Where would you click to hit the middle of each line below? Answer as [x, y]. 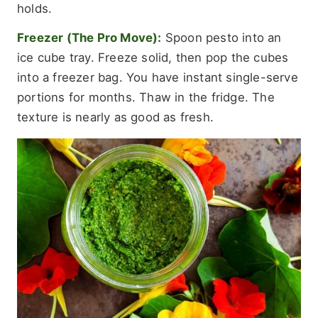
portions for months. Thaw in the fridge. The [146, 98]
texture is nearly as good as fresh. [115, 117]
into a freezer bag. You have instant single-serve [158, 78]
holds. [35, 9]
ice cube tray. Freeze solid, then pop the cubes [153, 58]
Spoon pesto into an [221, 38]
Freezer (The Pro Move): [89, 38]
